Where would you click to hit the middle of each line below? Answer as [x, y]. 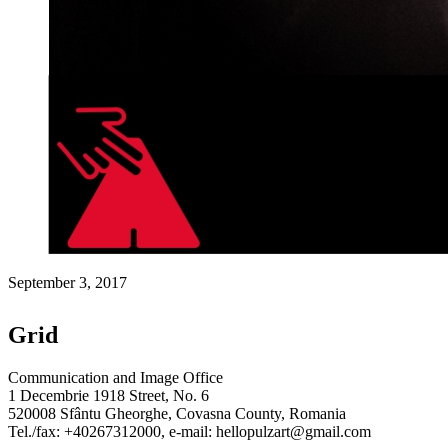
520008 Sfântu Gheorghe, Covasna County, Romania [177, 413]
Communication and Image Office [115, 377]
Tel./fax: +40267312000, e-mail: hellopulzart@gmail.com [189, 431]
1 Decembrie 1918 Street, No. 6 [108, 395]
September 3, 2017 [67, 282]
